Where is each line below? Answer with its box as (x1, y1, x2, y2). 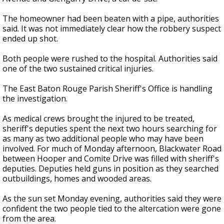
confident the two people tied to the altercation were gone (2, 203, 221, 214)
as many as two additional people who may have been (2, 133, 203, 144)
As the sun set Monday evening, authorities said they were (2, 193, 221, 204)
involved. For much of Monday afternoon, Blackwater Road (2, 143, 221, 154)
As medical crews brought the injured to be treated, (2, 113, 194, 124)
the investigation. (2, 93, 71, 104)
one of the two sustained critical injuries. (2, 63, 153, 74)
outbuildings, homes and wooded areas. (2, 173, 151, 184)
